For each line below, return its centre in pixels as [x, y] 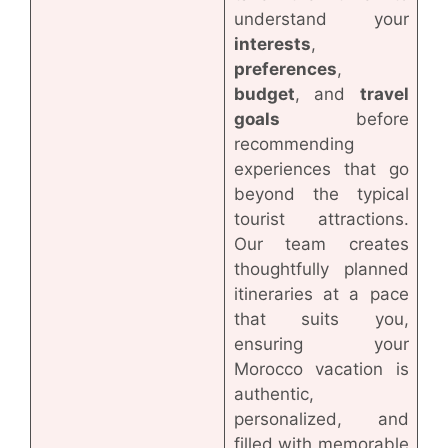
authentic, [273, 393]
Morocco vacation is [321, 368]
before [382, 118]
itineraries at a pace [321, 293]
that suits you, [321, 318]
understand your [321, 18]
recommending [293, 143]
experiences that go [321, 168]
